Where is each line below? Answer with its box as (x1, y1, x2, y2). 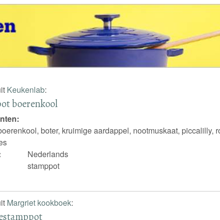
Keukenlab (6, 83, 45, 95)
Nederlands (27, 148, 69, 160)
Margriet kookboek (6, 196, 71, 208)
